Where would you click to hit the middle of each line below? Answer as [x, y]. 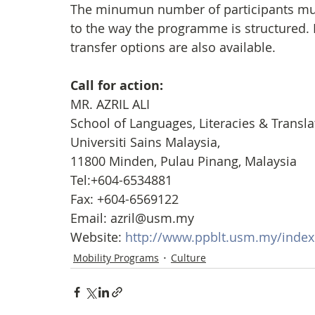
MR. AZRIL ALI [110, 104]
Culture [188, 257]
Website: [98, 237]
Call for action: [118, 85]
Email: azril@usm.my [132, 218]
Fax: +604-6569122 [124, 199]
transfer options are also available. [173, 47]
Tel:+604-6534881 [121, 180]
